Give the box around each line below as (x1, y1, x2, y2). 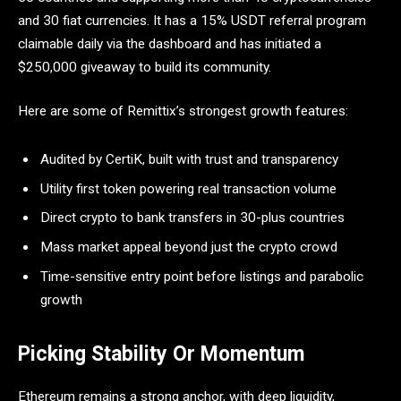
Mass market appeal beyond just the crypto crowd (40, 239, 337, 256)
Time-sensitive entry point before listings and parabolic (40, 268, 363, 285)
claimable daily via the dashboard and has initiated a (18, 35, 321, 52)
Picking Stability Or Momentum (18, 341, 304, 366)
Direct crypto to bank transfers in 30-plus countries (40, 209, 345, 226)
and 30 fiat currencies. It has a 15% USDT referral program (18, 12, 366, 29)
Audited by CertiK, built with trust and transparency (40, 150, 338, 167)
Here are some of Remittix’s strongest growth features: (18, 103, 348, 120)
